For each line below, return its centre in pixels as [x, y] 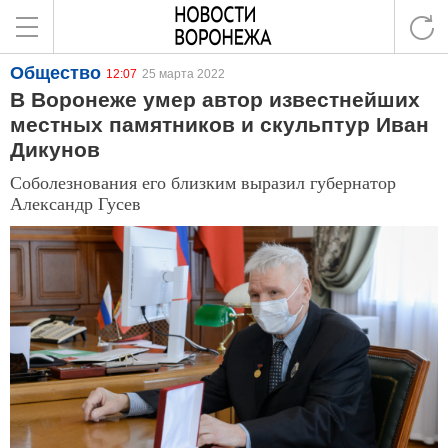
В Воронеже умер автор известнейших [215, 99]
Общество [55, 73]
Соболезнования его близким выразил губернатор [203, 182]
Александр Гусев [75, 203]
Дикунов [55, 149]
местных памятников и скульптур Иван [219, 124]
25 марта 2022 [183, 74]
